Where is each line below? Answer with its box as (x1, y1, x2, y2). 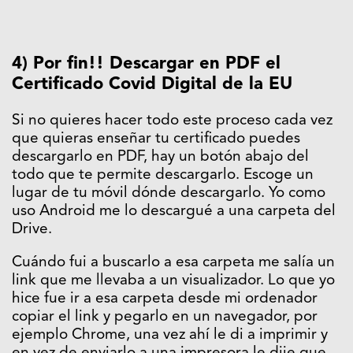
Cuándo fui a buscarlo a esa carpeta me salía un (12, 255, 335, 270)
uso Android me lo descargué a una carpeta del (12, 203, 336, 219)
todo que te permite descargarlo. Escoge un (12, 167, 314, 183)
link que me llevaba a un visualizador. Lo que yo (12, 273, 335, 288)
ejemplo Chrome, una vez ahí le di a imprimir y (12, 327, 328, 343)
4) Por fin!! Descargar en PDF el (12, 54, 281, 72)
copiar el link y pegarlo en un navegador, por (12, 309, 318, 325)
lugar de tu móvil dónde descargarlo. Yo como (12, 185, 325, 201)
